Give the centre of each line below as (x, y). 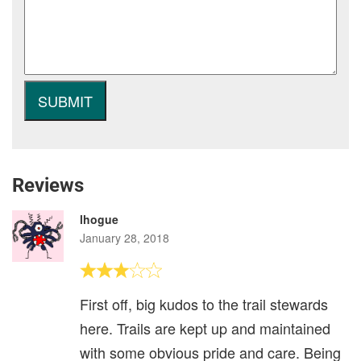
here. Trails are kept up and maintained (205, 328)
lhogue (99, 219)
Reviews (48, 185)
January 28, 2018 (124, 237)
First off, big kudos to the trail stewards (204, 303)
